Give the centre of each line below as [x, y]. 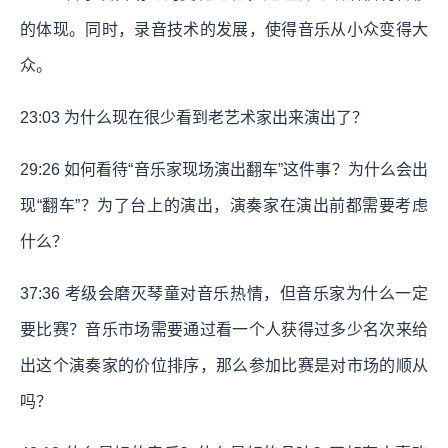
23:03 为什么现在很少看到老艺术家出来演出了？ [194, 117]
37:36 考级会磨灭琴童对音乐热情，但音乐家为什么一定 [224, 293]
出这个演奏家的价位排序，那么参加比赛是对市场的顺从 [224, 365]
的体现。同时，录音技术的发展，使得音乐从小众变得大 [224, 29]
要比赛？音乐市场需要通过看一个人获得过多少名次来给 [224, 329]
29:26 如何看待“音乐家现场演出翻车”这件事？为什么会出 [224, 169]
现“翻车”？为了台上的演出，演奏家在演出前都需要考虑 [224, 205]
